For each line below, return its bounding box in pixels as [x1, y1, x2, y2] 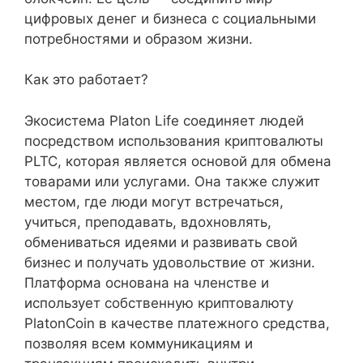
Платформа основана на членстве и [24, 274, 269, 291]
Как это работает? [24, 71, 148, 88]
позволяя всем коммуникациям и [24, 335, 253, 352]
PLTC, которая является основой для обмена [24, 152, 331, 169]
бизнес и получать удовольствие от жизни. [24, 254, 315, 271]
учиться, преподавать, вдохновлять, [24, 213, 271, 230]
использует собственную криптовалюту [24, 294, 293, 311]
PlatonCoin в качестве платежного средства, [24, 314, 330, 331]
